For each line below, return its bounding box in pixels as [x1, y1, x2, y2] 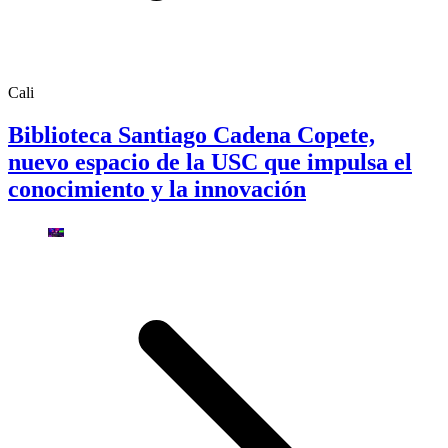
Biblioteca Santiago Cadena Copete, [8, 122, 375, 149]
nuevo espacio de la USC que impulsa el [8, 149, 412, 176]
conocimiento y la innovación [8, 176, 306, 203]
